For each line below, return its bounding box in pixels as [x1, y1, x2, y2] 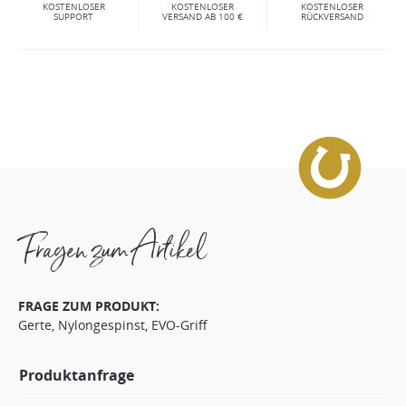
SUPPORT [53, 10, 94, 23]
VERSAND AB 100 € [162, 10, 244, 23]
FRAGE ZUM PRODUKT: [18, 297, 159, 314]
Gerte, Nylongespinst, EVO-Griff [18, 316, 208, 333]
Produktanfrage [19, 365, 134, 385]
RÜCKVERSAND [301, 10, 364, 23]
